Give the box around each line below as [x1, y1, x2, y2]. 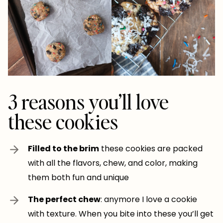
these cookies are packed [99, 142, 203, 154]
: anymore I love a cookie [101, 193, 197, 205]
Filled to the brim [28, 142, 99, 154]
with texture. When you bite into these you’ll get [28, 208, 214, 220]
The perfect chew [28, 193, 101, 205]
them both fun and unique [28, 171, 129, 183]
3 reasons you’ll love [8, 88, 169, 114]
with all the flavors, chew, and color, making [28, 157, 198, 169]
